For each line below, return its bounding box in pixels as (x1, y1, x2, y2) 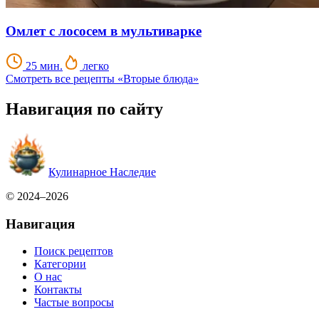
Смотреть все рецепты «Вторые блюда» (6, 73, 199, 85)
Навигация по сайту (6, 100, 163, 119)
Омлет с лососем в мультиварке (6, 23, 202, 39)
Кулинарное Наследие (48, 165, 156, 178)
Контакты (34, 283, 82, 296)
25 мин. (23, 60, 63, 73)
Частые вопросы (34, 296, 114, 309)
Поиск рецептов (34, 245, 113, 258)
